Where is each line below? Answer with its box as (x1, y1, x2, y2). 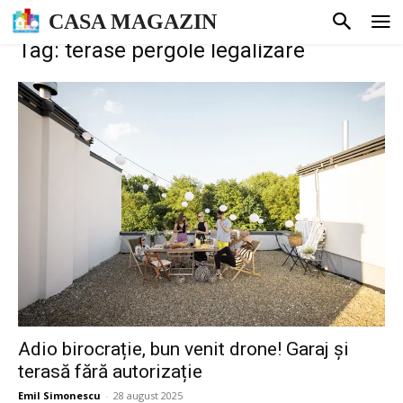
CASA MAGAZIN (49, 10, 217, 34)
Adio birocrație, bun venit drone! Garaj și (18, 337, 349, 360)
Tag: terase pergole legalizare (18, 37, 305, 63)
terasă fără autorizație (18, 360, 202, 382)
